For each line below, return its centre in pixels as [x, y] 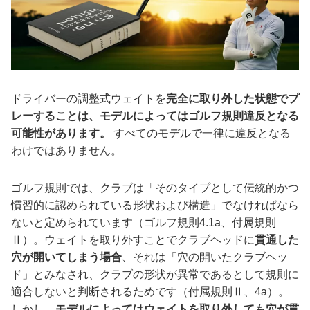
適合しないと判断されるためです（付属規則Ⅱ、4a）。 [150, 291]
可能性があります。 [61, 133]
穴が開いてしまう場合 [66, 257]
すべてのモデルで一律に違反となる [201, 133]
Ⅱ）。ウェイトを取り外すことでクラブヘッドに [133, 239]
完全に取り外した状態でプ [232, 98]
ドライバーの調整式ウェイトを [89, 98]
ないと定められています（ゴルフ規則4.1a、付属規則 [144, 222]
